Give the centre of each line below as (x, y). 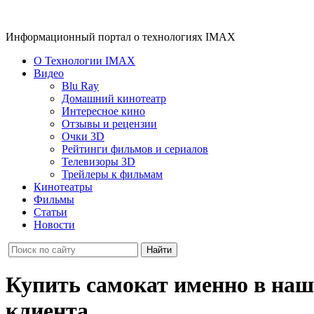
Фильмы (54, 199)
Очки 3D (83, 136)
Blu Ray (80, 86)
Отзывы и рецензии (109, 124)
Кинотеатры (63, 187)
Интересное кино (103, 111)
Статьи (50, 212)
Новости (54, 225)
